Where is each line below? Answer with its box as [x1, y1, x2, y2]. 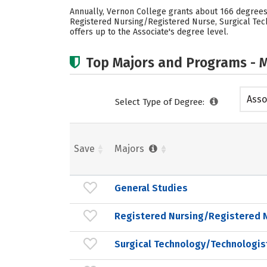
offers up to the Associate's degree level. [70, 27, 228, 37]
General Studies [114, 182, 188, 194]
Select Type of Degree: [115, 97, 207, 107]
